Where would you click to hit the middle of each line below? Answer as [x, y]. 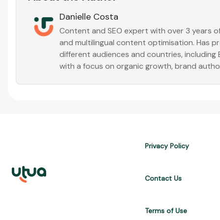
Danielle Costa [89, 17]
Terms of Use [166, 211]
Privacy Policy [167, 146]
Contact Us [164, 178]
